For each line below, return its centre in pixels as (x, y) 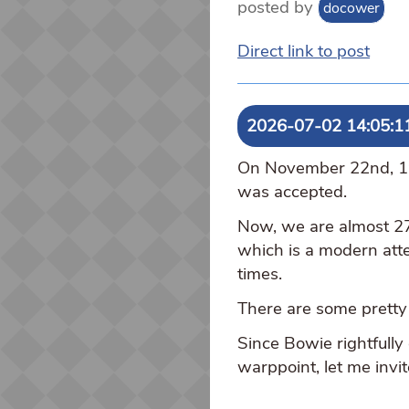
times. (260, 273)
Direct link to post (304, 51)
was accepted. (292, 191)
